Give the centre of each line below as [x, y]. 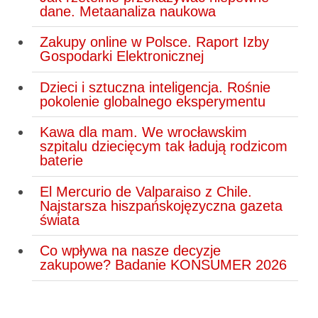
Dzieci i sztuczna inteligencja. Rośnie [155, 87]
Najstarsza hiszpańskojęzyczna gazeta [161, 205]
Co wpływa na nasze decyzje [130, 251]
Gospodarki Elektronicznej [121, 56]
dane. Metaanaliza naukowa [127, 11]
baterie [61, 161]
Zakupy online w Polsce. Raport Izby [154, 42]
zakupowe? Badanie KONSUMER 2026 [163, 265]
